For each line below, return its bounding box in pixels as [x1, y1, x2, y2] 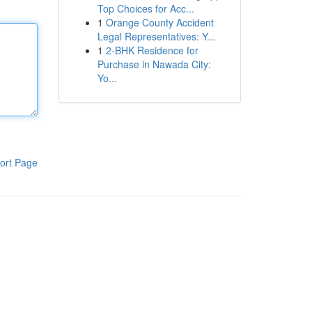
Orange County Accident [105, 15, 214, 29]
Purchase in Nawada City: [97, 57, 211, 71]
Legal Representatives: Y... [97, 29, 215, 43]
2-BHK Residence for [105, 43, 198, 57]
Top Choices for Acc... [97, 1, 194, 15]
